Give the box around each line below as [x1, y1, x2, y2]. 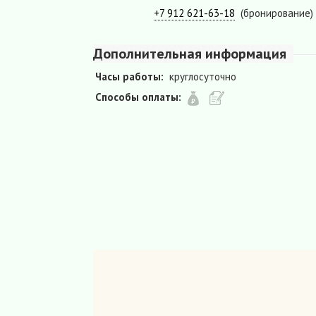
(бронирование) [241, 6, 313, 20]
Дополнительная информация [93, 44, 286, 63]
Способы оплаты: [95, 90, 181, 104]
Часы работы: [95, 70, 164, 84]
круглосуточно [169, 70, 236, 84]
